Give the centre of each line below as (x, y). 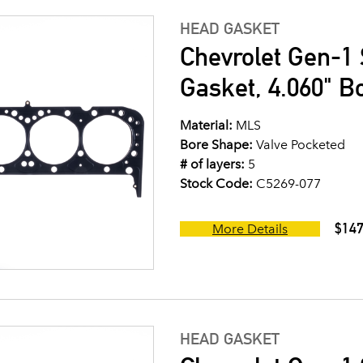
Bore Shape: (216, 145)
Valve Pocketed (299, 145)
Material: (206, 125)
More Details (250, 229)
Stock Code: (216, 184)
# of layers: (212, 164)
